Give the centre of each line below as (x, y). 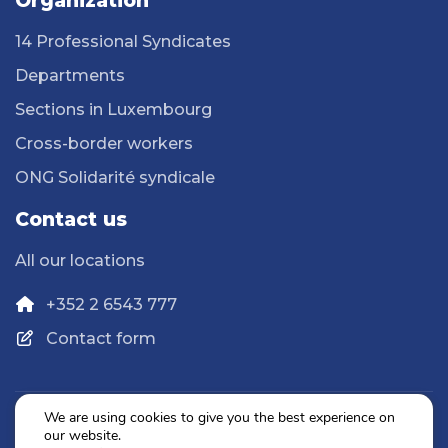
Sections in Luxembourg (113, 110)
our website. (82, 435)
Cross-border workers (104, 144)
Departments (70, 76)
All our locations (80, 261)
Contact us (71, 220)
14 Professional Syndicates (123, 42)
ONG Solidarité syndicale (115, 178)
